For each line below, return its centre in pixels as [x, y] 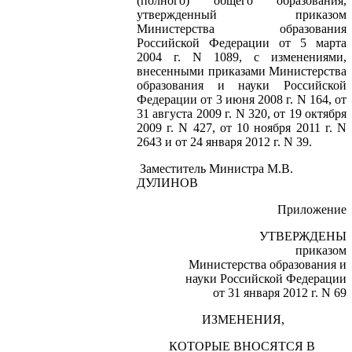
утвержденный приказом [242, 14]
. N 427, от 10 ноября [233, 127]
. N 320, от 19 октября [288, 113]
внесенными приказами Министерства [242, 71]
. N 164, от [318, 99]
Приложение [312, 209]
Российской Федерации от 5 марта [242, 42]
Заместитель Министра [203, 168]
